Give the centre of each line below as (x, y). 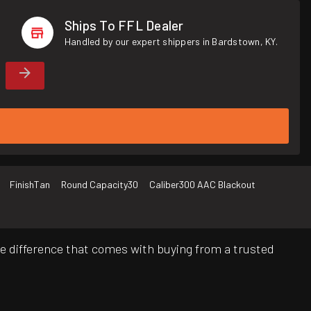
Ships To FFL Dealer (124, 25)
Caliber (164, 185)
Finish (22, 185)
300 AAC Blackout (217, 185)
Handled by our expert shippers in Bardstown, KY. (171, 41)
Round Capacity (94, 185)
